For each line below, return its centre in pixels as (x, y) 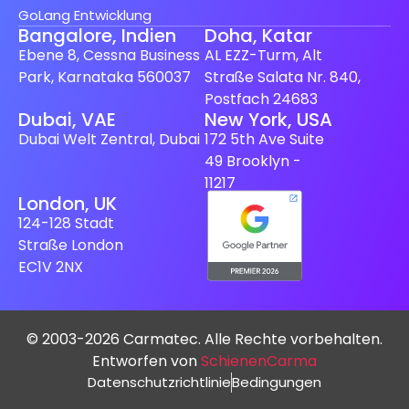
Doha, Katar (258, 36)
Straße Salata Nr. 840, (283, 78)
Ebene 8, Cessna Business (109, 56)
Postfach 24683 (261, 100)
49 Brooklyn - (253, 162)
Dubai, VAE (67, 120)
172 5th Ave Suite (264, 140)
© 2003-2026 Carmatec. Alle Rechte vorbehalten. (204, 340)
